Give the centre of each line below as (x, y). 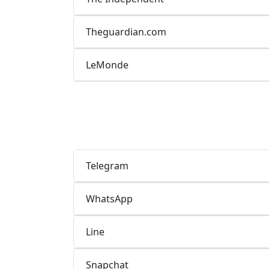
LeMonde (107, 65)
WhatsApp (109, 198)
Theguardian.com (126, 32)
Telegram (107, 165)
